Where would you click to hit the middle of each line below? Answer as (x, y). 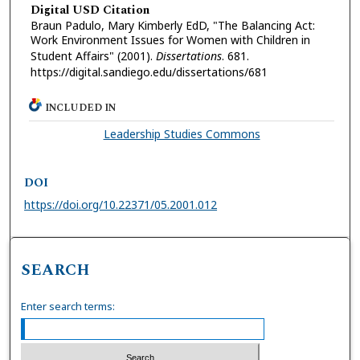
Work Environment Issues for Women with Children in (170, 40)
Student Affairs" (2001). (93, 56)
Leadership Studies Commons (182, 133)
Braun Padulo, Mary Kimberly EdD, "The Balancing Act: (172, 26)
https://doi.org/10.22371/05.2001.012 (121, 204)
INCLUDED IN (81, 108)
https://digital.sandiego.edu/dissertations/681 (149, 72)
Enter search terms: (68, 306)
